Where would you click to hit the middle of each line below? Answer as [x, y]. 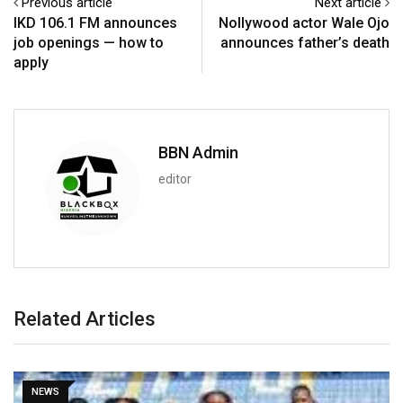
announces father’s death [305, 42]
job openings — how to [89, 42]
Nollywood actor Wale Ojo [304, 22]
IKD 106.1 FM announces [95, 22]
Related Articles [85, 318]
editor [175, 179]
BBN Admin [198, 152]
